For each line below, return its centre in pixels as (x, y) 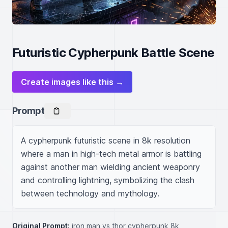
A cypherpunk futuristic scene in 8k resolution (106, 140)
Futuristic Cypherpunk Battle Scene (113, 53)
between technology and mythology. (90, 193)
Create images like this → (72, 82)
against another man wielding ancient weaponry (110, 167)
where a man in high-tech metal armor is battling (111, 154)
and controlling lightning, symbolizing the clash (108, 180)
